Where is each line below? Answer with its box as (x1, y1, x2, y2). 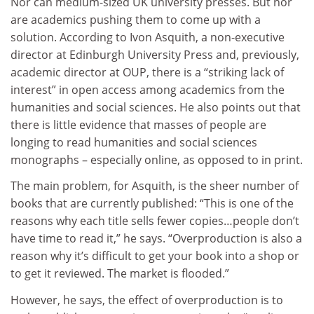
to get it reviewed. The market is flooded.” (11, 266, 229, 282)
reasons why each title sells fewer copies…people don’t (11, 213, 299, 229)
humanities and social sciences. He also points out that (11, 99, 301, 115)
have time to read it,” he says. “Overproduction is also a (11, 231, 302, 247)
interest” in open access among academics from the (11, 81, 285, 97)
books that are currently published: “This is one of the (11, 196, 294, 212)
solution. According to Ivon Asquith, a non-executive (11, 29, 285, 45)
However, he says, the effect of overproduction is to (11, 292, 283, 308)
